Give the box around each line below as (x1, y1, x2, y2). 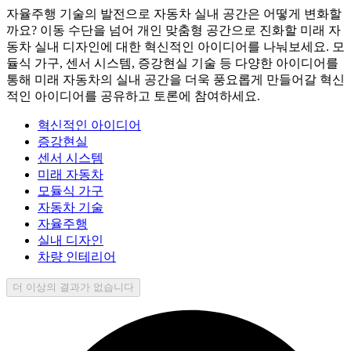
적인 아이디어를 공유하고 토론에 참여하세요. (6, 89, 260, 103)
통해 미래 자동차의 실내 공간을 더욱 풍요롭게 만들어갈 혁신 (6, 72, 345, 86)
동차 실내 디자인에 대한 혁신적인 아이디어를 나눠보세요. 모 (6, 39, 345, 53)
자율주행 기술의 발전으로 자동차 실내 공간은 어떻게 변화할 (6, 6, 342, 20)
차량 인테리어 (38, 249, 116, 263)
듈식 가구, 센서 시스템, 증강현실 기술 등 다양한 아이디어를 (6, 56, 338, 70)
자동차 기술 (38, 200, 103, 214)
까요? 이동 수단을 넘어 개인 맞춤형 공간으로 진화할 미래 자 (6, 23, 341, 37)
